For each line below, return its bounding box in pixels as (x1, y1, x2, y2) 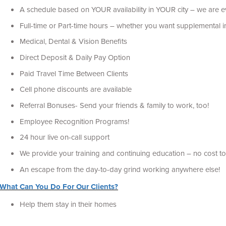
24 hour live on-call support (20, 132, 110, 143)
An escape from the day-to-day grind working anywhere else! (20, 163, 220, 175)
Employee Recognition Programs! (20, 116, 130, 127)
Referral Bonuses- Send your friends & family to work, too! (20, 100, 209, 111)
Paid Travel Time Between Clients (20, 68, 129, 79)
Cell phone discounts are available (20, 84, 134, 95)
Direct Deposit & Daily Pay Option (20, 52, 131, 63)
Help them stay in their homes (20, 198, 119, 209)
